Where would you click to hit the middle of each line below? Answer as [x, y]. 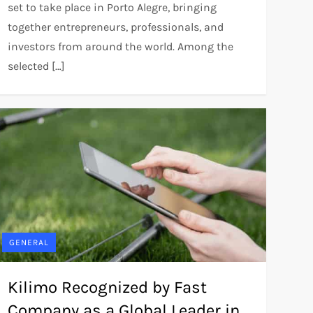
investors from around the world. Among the [120, 47]
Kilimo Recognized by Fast [107, 287]
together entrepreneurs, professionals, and [115, 27]
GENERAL [29, 242]
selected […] [36, 66]
